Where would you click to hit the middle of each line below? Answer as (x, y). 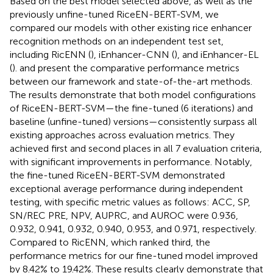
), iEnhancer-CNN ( (133, 55)
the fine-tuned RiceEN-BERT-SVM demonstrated (117, 175)
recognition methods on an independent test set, (117, 41)
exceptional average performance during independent (126, 189)
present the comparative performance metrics (139, 68)
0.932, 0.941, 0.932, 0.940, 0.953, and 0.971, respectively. (133, 229)
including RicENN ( (50, 55)
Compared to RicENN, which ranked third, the (110, 243)
